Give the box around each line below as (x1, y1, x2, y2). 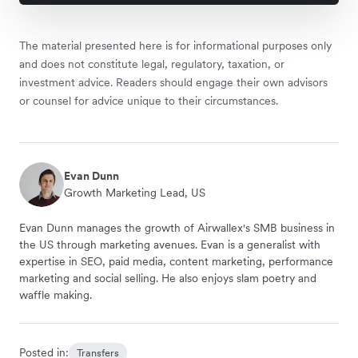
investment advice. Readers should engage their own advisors (19, 75, 328, 89)
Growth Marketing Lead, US (64, 185, 205, 200)
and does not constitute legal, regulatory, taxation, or (19, 57, 284, 71)
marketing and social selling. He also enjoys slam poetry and (19, 271, 316, 285)
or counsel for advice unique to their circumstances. (19, 93, 278, 108)
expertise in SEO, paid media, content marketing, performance (19, 254, 333, 268)
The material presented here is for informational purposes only (19, 38, 332, 53)
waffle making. (19, 288, 92, 302)
